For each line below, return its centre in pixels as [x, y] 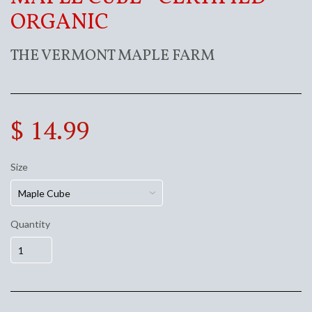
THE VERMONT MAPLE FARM [112, 56]
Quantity [30, 224]
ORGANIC [60, 24]
